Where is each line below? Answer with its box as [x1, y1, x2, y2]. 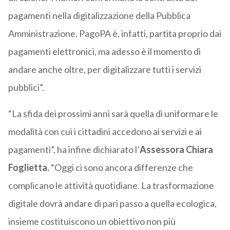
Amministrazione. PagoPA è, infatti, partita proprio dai [8, 28, 221, 40]
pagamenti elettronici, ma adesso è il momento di [8, 46, 201, 57]
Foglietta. [8, 162, 49, 174]
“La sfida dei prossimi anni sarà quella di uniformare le [8, 108, 218, 120]
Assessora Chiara [139, 144, 213, 156]
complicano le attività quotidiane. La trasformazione [8, 180, 214, 191]
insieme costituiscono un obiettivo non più [8, 216, 176, 227]
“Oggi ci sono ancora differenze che [49, 162, 193, 174]
